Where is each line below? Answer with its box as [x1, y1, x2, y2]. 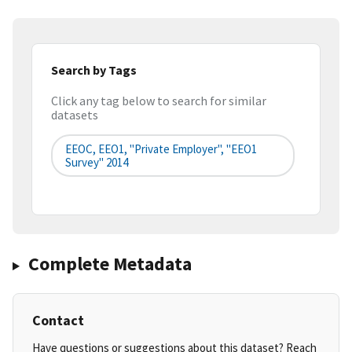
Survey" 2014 [65, 155, 128, 170]
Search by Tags [51, 61, 137, 78]
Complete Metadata [27, 251, 192, 277]
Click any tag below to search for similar [51, 93, 266, 109]
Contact [32, 311, 84, 330]
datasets [51, 107, 98, 123]
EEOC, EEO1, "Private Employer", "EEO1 [65, 141, 257, 157]
